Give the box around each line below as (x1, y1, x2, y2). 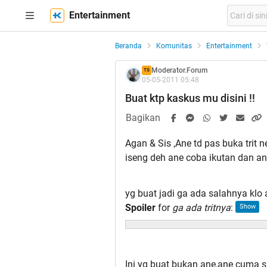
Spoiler (125, 202, 156, 214)
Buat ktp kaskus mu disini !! (125, 92, 255, 105)
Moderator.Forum (151, 66, 207, 74)
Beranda (115, 42, 142, 50)
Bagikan (126, 112, 160, 124)
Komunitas (156, 42, 192, 50)
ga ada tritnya (172, 202, 231, 214)
